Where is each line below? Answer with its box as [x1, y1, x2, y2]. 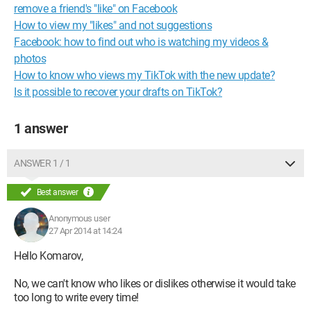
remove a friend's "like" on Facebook [14, 2, 177, 15]
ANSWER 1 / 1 [14, 158, 70, 169]
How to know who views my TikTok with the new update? [14, 69, 275, 82]
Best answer [35, 187, 80, 197]
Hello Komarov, [14, 249, 83, 262]
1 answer [14, 120, 67, 137]
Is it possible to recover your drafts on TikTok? [14, 85, 222, 99]
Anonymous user [49, 213, 110, 224]
